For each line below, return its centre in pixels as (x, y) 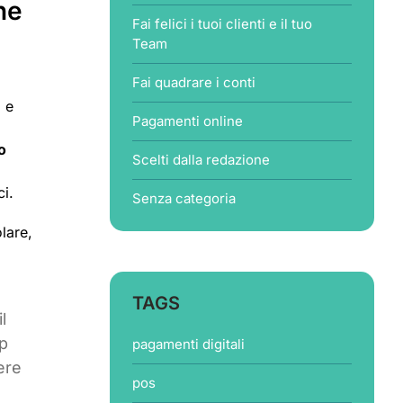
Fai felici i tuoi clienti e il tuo (222, 24)
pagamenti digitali (188, 344)
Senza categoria (184, 198)
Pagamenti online (187, 121)
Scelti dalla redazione (201, 160)
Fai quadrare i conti (193, 82)
